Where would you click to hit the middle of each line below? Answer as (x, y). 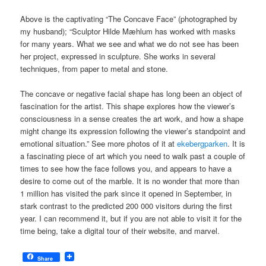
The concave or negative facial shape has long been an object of (132, 94)
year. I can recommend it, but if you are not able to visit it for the (131, 218)
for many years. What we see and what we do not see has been (130, 43)
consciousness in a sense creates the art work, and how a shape (132, 119)
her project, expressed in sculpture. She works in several (118, 56)
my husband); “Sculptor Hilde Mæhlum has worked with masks (128, 31)
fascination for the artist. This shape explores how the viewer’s (128, 106)
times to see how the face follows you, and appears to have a (126, 169)
